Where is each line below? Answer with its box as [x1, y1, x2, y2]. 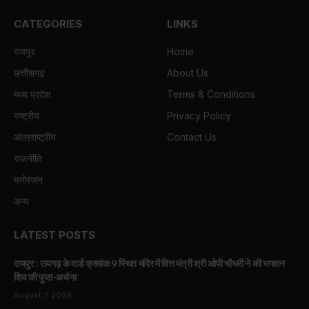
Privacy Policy [167, 110, 231, 122]
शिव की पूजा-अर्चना [14, 271, 77, 284]
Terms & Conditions [167, 88, 255, 101]
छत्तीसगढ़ [14, 67, 45, 79]
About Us [167, 67, 208, 79]
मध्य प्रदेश [14, 88, 50, 101]
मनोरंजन [14, 174, 43, 186]
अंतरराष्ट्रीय [14, 131, 56, 143]
